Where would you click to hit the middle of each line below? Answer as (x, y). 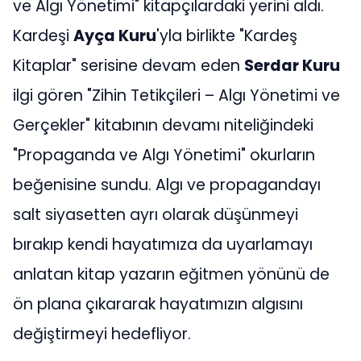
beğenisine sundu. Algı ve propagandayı (167, 185)
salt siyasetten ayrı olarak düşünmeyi (156, 214)
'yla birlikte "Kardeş (227, 35)
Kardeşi (43, 35)
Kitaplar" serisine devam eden (129, 65)
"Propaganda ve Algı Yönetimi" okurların (164, 155)
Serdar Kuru (292, 65)
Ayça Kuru (115, 35)
